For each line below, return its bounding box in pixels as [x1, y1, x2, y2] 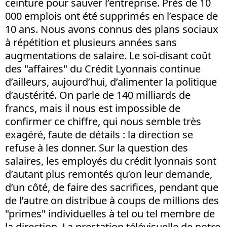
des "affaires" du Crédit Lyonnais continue [5, 62, 201, 75]
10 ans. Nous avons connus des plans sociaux [5, 22, 218, 36]
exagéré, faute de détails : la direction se [5, 128, 193, 141]
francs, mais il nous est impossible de [5, 101, 180, 115]
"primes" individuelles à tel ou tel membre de [5, 207, 215, 220]
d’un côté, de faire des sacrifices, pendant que [5, 180, 218, 194]
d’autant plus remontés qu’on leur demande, [5, 167, 212, 181]
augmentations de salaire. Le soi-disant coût [5, 49, 211, 62]
